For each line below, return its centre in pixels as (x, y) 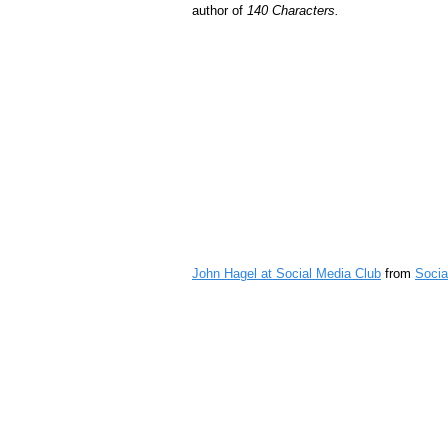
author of (219, 11)
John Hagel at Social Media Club (286, 273)
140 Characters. (293, 11)
